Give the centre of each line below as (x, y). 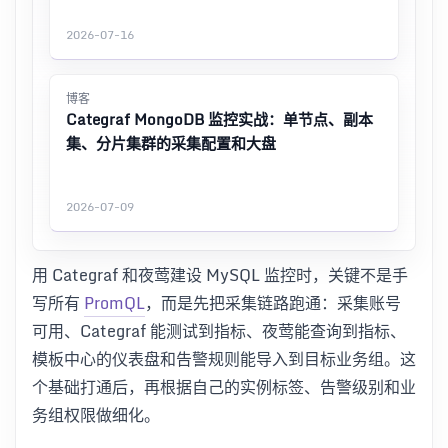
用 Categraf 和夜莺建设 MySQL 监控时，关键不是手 (220, 274)
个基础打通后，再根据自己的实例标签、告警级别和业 (224, 386)
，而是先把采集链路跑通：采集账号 (273, 302)
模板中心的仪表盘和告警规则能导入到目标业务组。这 (224, 358)
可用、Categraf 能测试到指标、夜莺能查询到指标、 (219, 330)
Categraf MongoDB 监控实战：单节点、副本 (219, 118)
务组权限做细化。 (96, 414)
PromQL (114, 302)
